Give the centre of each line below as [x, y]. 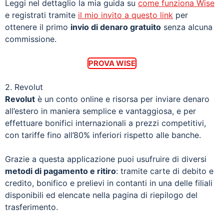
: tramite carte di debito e [165, 171]
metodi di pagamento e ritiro [60, 171]
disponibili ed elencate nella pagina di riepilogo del [101, 195]
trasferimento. [31, 207]
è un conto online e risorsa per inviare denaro [122, 99]
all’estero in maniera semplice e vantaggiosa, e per [100, 111]
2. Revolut [24, 87]
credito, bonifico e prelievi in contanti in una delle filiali [109, 183]
